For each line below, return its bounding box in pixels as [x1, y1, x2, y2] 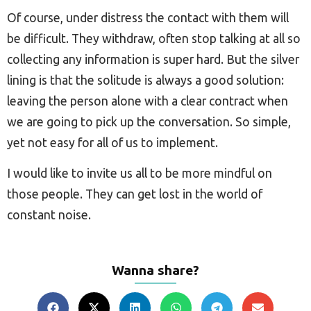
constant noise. [7, 208, 91, 222]
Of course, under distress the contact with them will [7, 10, 289, 24]
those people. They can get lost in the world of [7, 187, 262, 201]
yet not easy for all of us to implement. [7, 135, 218, 149]
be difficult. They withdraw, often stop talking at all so [7, 31, 301, 45]
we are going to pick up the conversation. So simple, [7, 115, 291, 128]
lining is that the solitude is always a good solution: [7, 73, 284, 87]
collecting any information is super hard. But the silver [7, 52, 299, 66]
